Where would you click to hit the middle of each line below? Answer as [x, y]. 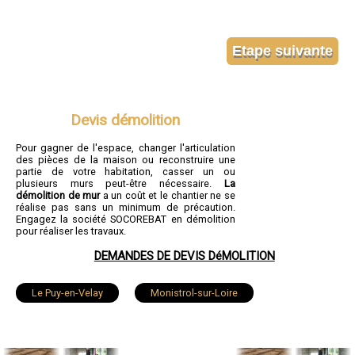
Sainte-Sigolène [250, 329]
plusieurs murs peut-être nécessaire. [120, 184]
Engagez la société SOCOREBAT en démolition [126, 219]
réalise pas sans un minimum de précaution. [126, 208]
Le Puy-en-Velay [67, 293]
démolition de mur [58, 196]
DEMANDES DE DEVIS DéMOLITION [184, 256]
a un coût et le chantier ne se [168, 196]
